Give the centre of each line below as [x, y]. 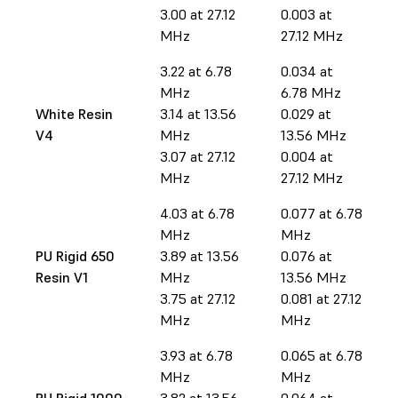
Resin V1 [62, 277]
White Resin [74, 113]
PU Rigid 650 [75, 255]
